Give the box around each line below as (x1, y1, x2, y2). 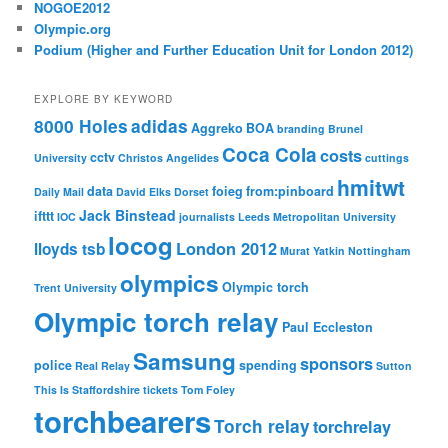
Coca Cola (222, 141, 318, 169)
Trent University (34, 280, 118, 296)
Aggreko (191, 119, 244, 138)
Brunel (328, 121, 364, 137)
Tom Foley (181, 382, 236, 398)
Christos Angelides (118, 150, 220, 166)
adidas (131, 114, 189, 139)
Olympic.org (34, 18, 112, 38)
